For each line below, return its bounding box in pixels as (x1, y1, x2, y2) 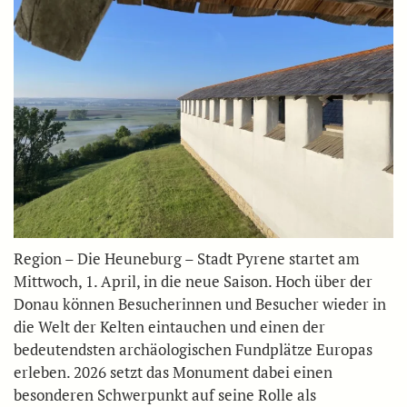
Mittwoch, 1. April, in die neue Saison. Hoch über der (14, 270, 372, 292)
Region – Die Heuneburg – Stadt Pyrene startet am (14, 247, 360, 269)
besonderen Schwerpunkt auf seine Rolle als (14, 383, 316, 405)
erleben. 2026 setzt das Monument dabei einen (14, 361, 333, 382)
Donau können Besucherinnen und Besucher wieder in (14, 293, 386, 314)
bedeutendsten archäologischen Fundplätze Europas (14, 338, 372, 360)
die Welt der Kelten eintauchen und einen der (14, 315, 325, 337)
